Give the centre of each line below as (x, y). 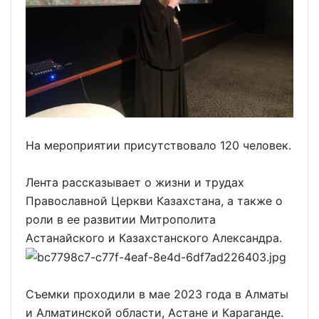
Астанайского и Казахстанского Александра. (154, 237)
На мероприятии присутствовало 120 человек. (158, 145)
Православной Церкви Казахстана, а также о (154, 200)
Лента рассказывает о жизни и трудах (135, 182)
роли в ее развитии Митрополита (121, 219)
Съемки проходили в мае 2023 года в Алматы (157, 294)
